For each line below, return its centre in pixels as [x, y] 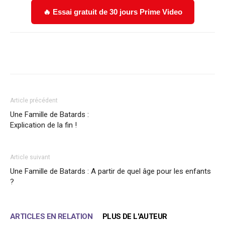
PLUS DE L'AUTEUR [135, 216]
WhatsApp [155, 53]
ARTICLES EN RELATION [51, 216]
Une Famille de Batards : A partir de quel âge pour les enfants [110, 171]
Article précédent [34, 100]
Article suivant [30, 157]
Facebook [47, 53]
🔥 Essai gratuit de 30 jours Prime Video [113, 12]
